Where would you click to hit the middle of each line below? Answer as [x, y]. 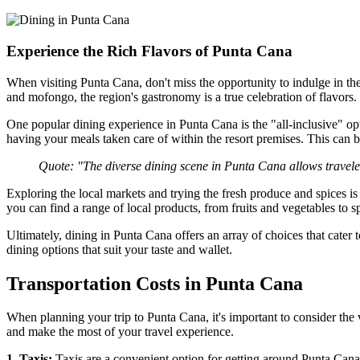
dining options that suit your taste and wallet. [119, 249]
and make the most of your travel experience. [120, 332]
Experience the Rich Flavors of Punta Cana [149, 51]
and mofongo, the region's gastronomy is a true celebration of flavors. [182, 96]
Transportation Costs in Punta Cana [155, 283]
